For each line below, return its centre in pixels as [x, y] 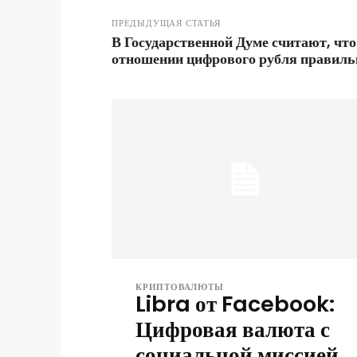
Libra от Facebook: [235, 304]
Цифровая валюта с [233, 329]
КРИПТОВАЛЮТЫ [180, 286]
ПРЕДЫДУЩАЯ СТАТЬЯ [166, 23]
